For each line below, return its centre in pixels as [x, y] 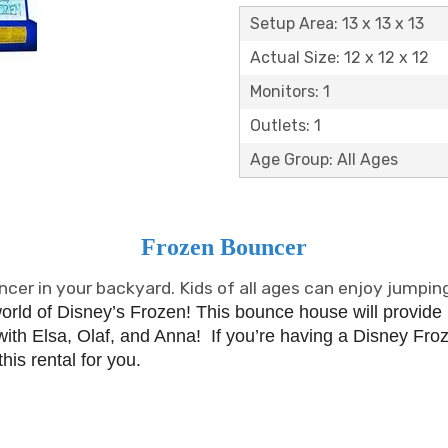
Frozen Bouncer [224, 247]
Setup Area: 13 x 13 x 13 [337, 23]
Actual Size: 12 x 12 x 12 [339, 57]
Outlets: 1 [285, 125]
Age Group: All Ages [324, 159]
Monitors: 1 [290, 91]
